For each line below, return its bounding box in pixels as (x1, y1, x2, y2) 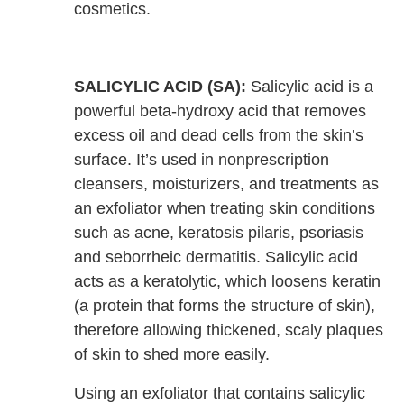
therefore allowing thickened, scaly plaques (74, 321, 384, 340)
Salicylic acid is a (246, 78, 374, 96)
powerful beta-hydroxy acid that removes (74, 102, 367, 121)
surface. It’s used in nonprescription (74, 151, 330, 170)
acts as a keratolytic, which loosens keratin (74, 272, 381, 291)
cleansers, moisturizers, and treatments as (74, 175, 380, 194)
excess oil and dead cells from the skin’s (74, 126, 364, 145)
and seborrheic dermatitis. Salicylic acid (74, 248, 359, 267)
